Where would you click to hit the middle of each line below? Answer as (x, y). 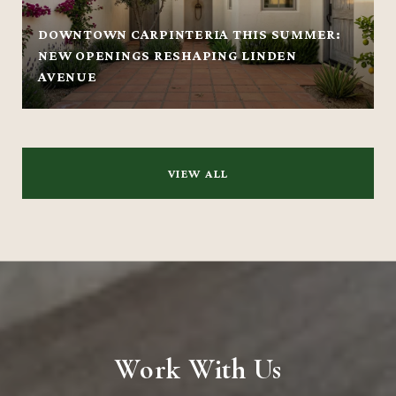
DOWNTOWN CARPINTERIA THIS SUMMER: (190, 34)
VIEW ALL (198, 173)
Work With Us (198, 369)
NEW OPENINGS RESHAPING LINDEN (168, 55)
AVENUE (68, 76)
